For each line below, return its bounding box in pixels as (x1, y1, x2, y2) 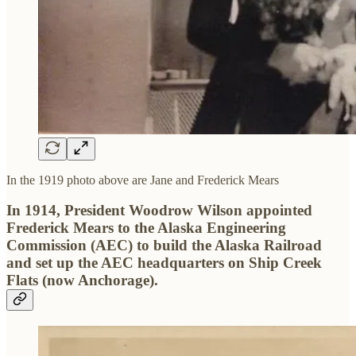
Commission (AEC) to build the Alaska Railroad (6, 237, 322, 254)
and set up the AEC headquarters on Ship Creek (6, 254, 322, 272)
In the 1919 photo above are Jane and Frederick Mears (6, 172, 279, 187)
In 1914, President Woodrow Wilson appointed (6, 202, 312, 219)
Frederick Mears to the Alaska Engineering (6, 219, 286, 237)
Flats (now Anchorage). (6, 272, 158, 289)
